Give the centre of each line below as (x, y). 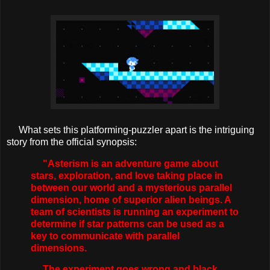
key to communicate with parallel (105, 236)
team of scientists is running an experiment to (135, 212)
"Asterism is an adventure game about (130, 163)
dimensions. (60, 248)
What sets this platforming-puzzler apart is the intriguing (130, 130)
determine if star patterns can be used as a (127, 224)
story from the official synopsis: (72, 142)
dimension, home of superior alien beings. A (131, 199)
